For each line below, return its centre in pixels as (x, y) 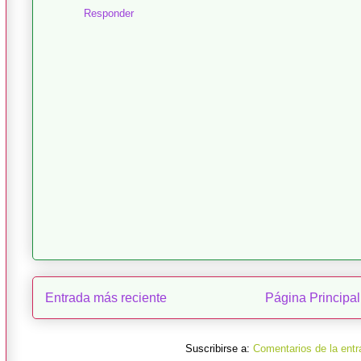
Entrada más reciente (106, 297)
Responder (109, 14)
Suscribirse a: (219, 349)
